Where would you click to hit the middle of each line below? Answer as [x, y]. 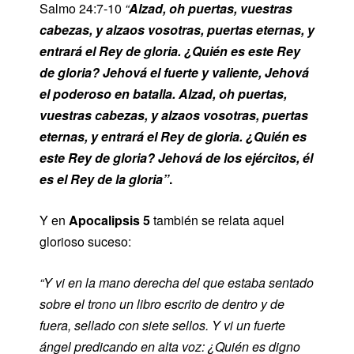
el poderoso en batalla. [107, 93]
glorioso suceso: [85, 241]
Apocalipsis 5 [109, 220]
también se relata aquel [217, 220]
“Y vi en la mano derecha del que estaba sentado [177, 282]
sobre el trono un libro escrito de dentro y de [162, 303]
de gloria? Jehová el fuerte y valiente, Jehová [174, 72]
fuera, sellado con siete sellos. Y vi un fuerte [162, 325]
